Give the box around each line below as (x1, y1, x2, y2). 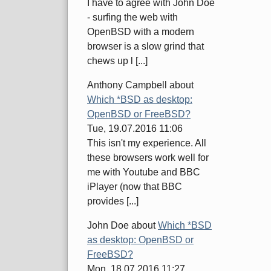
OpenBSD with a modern (87, 27, 194, 38)
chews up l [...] (87, 56, 148, 67)
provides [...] (87, 196, 139, 207)
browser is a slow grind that (87, 41, 204, 52)
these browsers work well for (87, 152, 209, 163)
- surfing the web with (87, 12, 178, 23)
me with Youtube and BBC (87, 167, 200, 178)
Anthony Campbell (87, 80, 167, 91)
